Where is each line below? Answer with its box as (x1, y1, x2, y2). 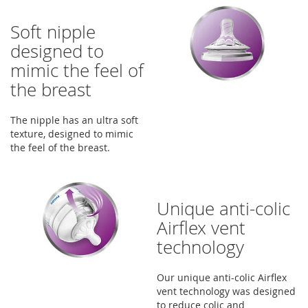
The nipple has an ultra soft (10, 113, 138, 126)
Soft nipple (10, 20, 96, 44)
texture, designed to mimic (10, 127, 133, 140)
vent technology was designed (157, 285, 296, 298)
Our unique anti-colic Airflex (157, 271, 287, 284)
